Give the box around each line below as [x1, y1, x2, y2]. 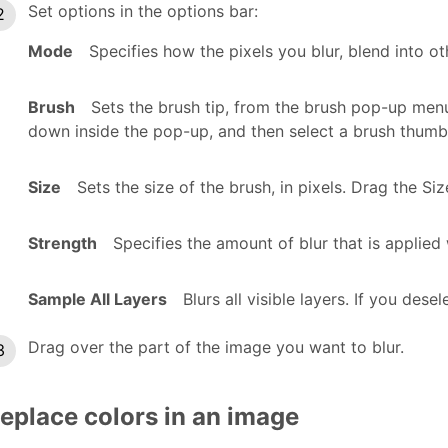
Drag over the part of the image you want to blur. [28, 336, 404, 357]
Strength [28, 232, 97, 253]
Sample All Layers [28, 288, 167, 309]
